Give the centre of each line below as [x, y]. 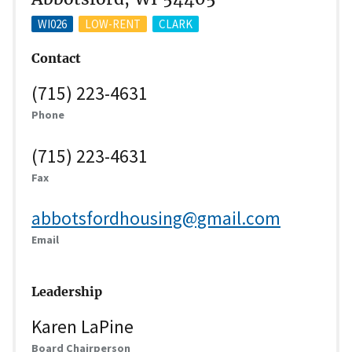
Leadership [67, 292]
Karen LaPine [82, 327]
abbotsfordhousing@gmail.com [156, 218]
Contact [56, 59]
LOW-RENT [113, 24]
